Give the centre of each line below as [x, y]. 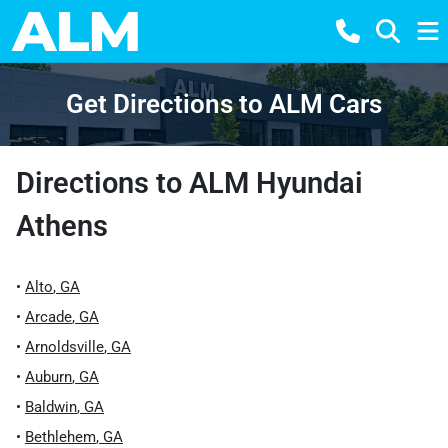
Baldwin [51, 407]
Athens [62, 226]
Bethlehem [60, 437]
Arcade [48, 317]
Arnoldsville [64, 347]
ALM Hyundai [276, 183]
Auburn [48, 377]
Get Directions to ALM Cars [224, 104]
